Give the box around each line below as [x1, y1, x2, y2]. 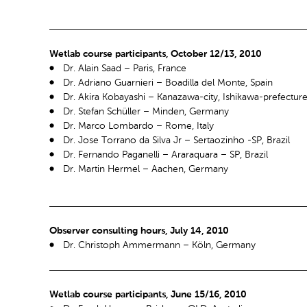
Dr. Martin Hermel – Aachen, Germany [63, 164, 228, 175]
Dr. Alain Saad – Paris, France [63, 64, 186, 74]
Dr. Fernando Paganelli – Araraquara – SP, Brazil [63, 150, 268, 160]
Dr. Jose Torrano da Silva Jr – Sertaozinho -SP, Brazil [63, 136, 290, 146]
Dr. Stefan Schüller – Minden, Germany [63, 107, 229, 117]
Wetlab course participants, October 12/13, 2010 [49, 49, 262, 60]
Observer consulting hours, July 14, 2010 [49, 225, 229, 236]
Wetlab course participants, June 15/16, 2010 [49, 289, 247, 299]
